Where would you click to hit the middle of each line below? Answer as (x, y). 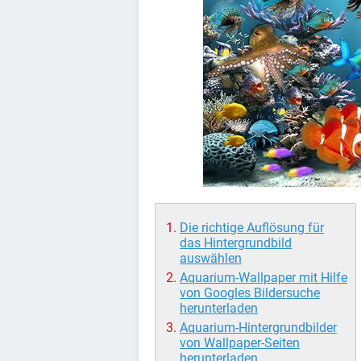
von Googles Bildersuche (250, 293)
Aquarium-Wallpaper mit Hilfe (263, 278)
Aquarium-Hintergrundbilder (258, 328)
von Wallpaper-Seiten (240, 343)
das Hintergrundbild (236, 243)
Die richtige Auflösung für (252, 228)
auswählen (211, 258)
